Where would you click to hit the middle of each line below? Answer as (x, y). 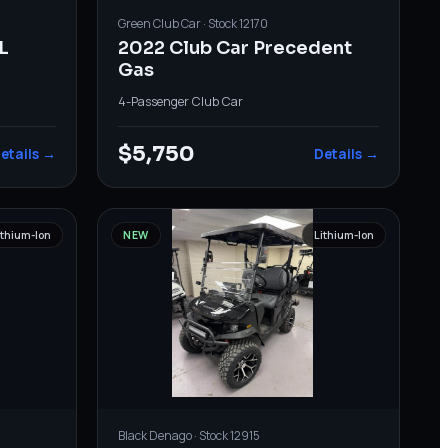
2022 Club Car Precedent (235, 47)
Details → (346, 153)
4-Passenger (154, 101)
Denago (171, 435)
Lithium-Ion (343, 234)
